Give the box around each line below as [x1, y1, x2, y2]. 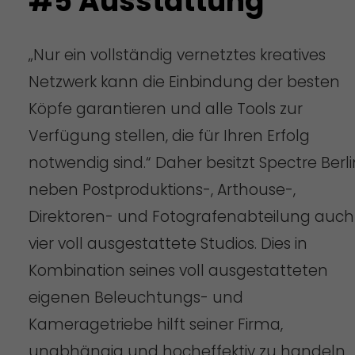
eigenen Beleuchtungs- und [28, 286, 243, 308]
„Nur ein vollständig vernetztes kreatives [28, 44, 326, 66]
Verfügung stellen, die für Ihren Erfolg [28, 124, 310, 147]
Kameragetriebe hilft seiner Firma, [28, 313, 283, 335]
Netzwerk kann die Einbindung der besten [28, 71, 340, 93]
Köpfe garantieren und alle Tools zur [28, 97, 303, 120]
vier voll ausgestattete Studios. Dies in [28, 232, 307, 254]
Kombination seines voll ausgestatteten [28, 259, 328, 281]
